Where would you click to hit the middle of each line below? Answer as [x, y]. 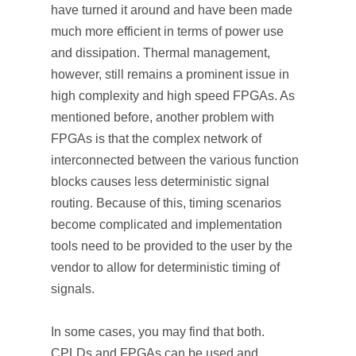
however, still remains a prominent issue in [170, 74]
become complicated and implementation [166, 224]
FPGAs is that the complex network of [156, 139]
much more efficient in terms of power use [167, 31]
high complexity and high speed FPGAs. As [173, 96]
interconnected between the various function [175, 160]
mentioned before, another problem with [163, 117]
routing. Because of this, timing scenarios [166, 203]
